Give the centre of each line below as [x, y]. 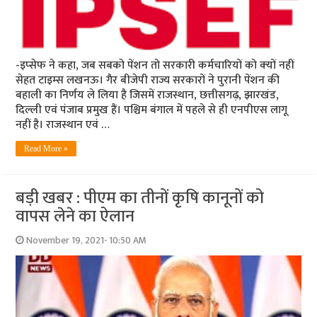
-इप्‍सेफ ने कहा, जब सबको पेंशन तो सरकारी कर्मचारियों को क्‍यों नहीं [155, 65]
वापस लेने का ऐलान [75, 216]
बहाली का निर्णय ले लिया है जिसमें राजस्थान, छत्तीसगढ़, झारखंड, [148, 95]
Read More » [46, 148]
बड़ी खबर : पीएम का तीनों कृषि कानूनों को [140, 198]
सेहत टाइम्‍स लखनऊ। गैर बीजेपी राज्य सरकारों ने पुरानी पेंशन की [148, 80]
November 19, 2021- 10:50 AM [87, 240]
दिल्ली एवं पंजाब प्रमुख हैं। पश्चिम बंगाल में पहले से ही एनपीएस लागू [152, 110]
